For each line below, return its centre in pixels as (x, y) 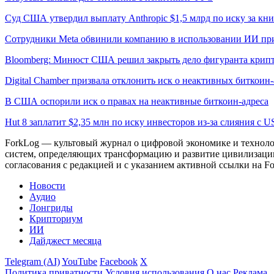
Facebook (119, 261)
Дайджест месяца (65, 240)
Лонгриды (51, 207)
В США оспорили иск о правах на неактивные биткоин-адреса (137, 101)
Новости (47, 185)
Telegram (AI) (32, 261)
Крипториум (56, 218)
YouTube (80, 261)
